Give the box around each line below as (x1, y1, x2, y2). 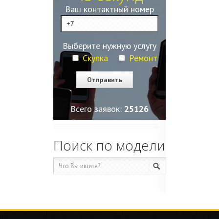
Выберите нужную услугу (63, 40, 156, 51)
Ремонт (129, 52, 157, 64)
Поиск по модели (53, 136, 165, 154)
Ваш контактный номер (65, 3, 154, 15)
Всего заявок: (70, 103, 124, 114)
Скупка (83, 52, 108, 64)
